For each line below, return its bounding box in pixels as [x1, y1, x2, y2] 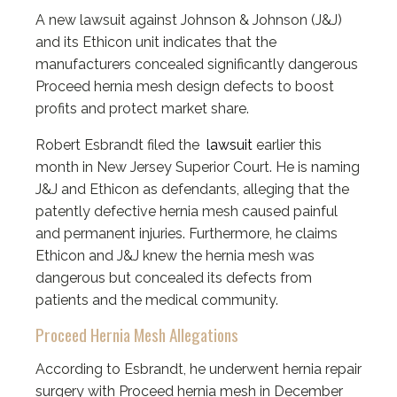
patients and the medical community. [35, 292, 278, 309]
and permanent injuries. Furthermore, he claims [35, 225, 338, 243]
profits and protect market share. [35, 100, 249, 118]
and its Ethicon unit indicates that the [35, 34, 276, 51]
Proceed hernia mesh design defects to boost [35, 78, 334, 96]
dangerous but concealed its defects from [35, 269, 312, 287]
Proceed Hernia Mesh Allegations [35, 322, 238, 348]
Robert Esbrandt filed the [35, 136, 206, 154]
